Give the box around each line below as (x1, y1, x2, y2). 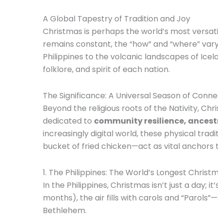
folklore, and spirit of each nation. (43, 63, 170, 75)
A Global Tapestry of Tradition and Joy (43, 13, 190, 24)
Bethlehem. (43, 204, 87, 216)
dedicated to (43, 115, 94, 127)
